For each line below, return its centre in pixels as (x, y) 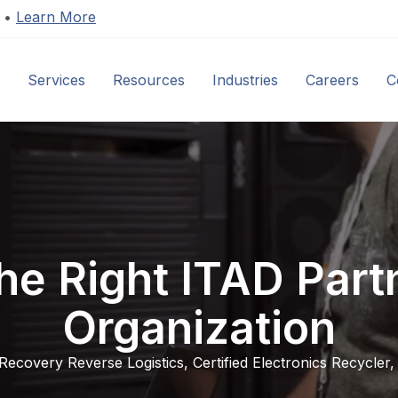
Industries (245, 80)
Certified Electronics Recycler (291, 363)
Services (56, 80)
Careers (332, 80)
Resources (148, 80)
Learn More (56, 17)
